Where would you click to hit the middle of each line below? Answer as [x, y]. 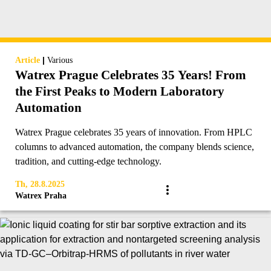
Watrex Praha [41, 196]
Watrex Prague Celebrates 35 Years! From [131, 75]
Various [60, 60]
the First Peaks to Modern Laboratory [120, 91]
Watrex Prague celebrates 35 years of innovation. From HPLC [134, 132]
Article [28, 60]
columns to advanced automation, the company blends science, [135, 147]
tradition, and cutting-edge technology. [88, 161]
